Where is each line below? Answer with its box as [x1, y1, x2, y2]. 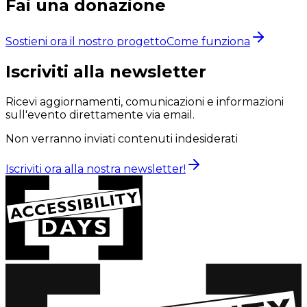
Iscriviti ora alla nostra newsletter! [5, 162, 186, 175]
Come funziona [167, 34, 250, 48]
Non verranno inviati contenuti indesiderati [5, 132, 238, 145]
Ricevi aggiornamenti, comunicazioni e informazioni [5, 95, 284, 108]
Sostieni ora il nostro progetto [5, 34, 167, 48]
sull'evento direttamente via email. [5, 108, 195, 121]
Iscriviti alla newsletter [5, 61, 206, 82]
